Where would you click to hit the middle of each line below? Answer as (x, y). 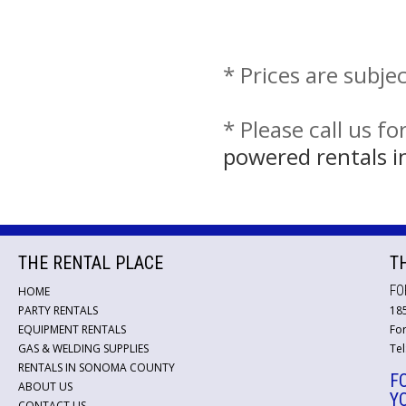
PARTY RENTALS (58, 310)
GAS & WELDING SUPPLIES (83, 348)
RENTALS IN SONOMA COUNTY (97, 367)
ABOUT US (45, 387)
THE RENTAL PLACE (91, 263)
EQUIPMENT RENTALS (72, 329)
